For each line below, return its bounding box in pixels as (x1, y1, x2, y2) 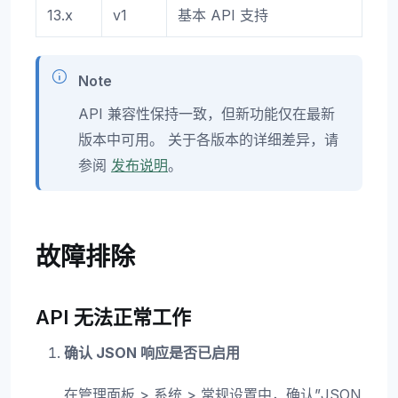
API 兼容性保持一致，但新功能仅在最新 (78, 104, 335, 123)
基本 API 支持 (178, 6, 268, 24)
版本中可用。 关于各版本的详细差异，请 (78, 130, 338, 148)
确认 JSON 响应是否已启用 (64, 344, 240, 362)
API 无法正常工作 (36, 306, 191, 330)
